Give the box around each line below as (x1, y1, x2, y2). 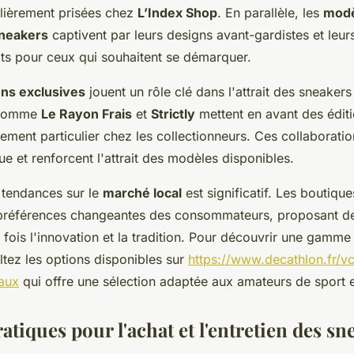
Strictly (151, 106, 195, 122)
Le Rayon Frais (41, 106, 132, 122)
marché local (103, 185, 182, 201)
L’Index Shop (137, 5, 217, 21)
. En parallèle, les (217, 5, 323, 21)
